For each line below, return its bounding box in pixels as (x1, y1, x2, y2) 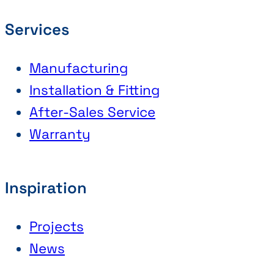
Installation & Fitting (29, 81, 160, 100)
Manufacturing (29, 59, 128, 78)
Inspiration (5, 178, 87, 198)
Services (5, 20, 69, 40)
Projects (29, 218, 84, 236)
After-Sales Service (29, 103, 155, 122)
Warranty (29, 125, 91, 144)
